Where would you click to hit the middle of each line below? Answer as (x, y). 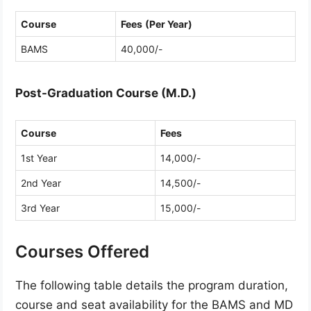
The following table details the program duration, (152, 286)
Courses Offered (82, 252)
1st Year (39, 158)
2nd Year (41, 183)
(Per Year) (169, 24)
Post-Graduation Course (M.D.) (106, 93)
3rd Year (40, 208)
